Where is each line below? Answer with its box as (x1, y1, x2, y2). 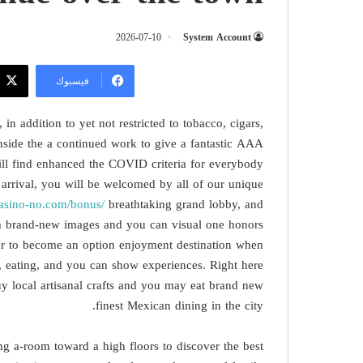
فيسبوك (55, 74, 89, 88)
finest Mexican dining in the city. (96, 294, 264, 317)
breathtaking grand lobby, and (105, 193, 264, 216)
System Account (183, 28, 252, 46)
